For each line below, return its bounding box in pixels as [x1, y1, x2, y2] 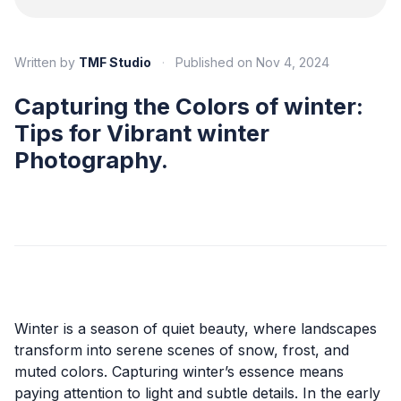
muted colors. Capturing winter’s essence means [14, 363, 344, 380]
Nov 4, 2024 [256, 55, 329, 70]
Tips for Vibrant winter [14, 119, 269, 147]
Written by [14, 55, 75, 70]
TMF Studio [79, 55, 151, 70]
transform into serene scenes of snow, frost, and [14, 341, 349, 359]
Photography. [14, 146, 168, 174]
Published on [175, 55, 252, 70]
